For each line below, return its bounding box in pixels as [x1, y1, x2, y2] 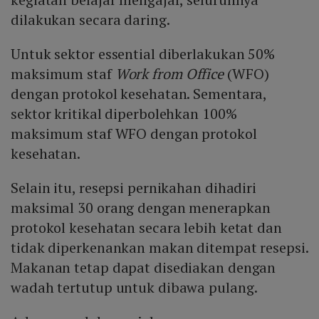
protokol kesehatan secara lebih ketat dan [11, 218, 282, 238]
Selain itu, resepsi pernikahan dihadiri [11, 178, 257, 198]
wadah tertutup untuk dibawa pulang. [11, 278, 258, 298]
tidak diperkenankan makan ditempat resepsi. [11, 238, 308, 258]
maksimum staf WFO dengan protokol [11, 124, 257, 144]
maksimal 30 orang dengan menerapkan [11, 198, 271, 218]
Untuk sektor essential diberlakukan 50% [11, 44, 276, 64]
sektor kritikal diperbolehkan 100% [11, 104, 237, 124]
